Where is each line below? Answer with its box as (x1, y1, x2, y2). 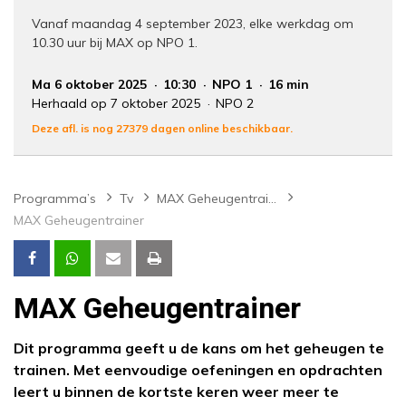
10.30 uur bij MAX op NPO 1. (32, 34, 198, 52)
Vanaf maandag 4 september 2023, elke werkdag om (32, 15, 353, 33)
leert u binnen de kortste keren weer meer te (14, 382, 339, 401)
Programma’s (14, 190, 96, 208)
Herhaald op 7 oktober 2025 (32, 95, 204, 112)
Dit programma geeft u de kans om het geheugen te (14, 339, 384, 358)
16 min (268, 76, 309, 93)
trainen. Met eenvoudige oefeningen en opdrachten (14, 361, 382, 380)
